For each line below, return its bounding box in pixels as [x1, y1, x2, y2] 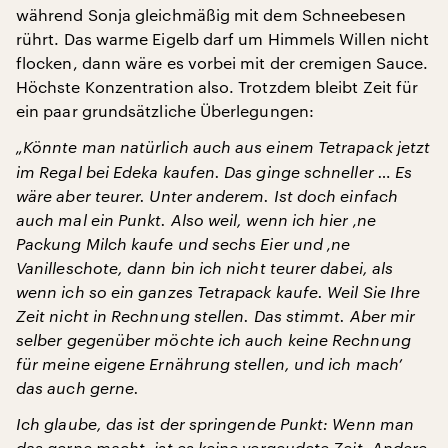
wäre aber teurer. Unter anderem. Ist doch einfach [16, 185, 398, 205]
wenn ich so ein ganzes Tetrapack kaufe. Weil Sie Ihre [16, 281, 421, 301]
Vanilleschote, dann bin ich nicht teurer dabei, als [16, 257, 394, 277]
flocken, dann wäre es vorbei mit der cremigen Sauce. [16, 52, 429, 72]
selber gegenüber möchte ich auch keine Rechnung [16, 329, 411, 349]
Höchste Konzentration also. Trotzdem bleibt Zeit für [16, 76, 419, 96]
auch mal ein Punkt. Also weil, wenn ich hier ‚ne [16, 209, 376, 229]
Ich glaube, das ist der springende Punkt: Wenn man [16, 413, 414, 433]
